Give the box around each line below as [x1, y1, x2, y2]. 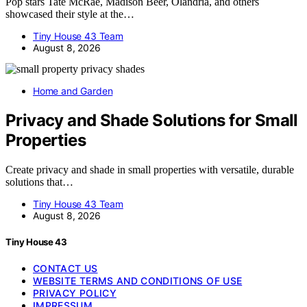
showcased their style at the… [5, 8, 134, 20]
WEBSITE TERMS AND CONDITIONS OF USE [33, 275, 243, 287]
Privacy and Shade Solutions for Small [5, 110, 298, 130]
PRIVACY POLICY [33, 287, 116, 299]
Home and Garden [33, 84, 113, 97]
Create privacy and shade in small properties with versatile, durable [5, 163, 294, 175]
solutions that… [5, 175, 73, 188]
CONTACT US [33, 262, 98, 275]
